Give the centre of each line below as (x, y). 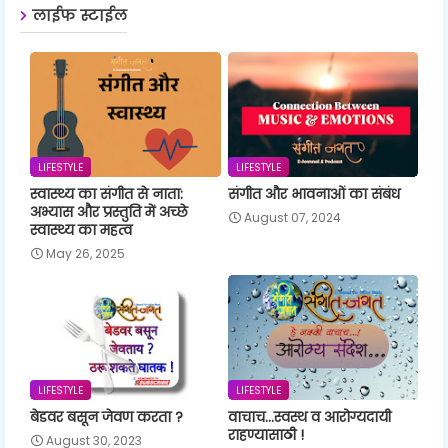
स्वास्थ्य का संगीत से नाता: (106, 193)
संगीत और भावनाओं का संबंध (313, 193)
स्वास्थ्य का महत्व (81, 229)
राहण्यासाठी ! (265, 434)
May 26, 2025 (85, 253)
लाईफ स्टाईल (79, 15)
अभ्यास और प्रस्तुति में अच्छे (109, 211)
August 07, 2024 (292, 217)
